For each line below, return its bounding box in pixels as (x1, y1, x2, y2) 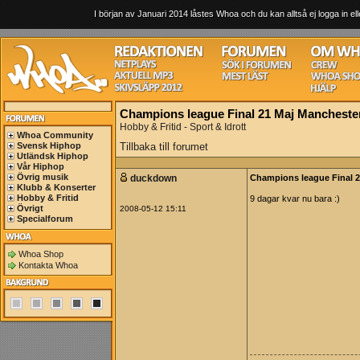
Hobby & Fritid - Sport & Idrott (120, 121, 246, 133)
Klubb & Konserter (17, 182, 96, 192)
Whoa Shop (18, 249, 63, 259)
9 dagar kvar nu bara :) (250, 194, 340, 203)
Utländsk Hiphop (17, 151, 88, 161)
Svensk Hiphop (17, 141, 81, 150)
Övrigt (17, 203, 43, 213)
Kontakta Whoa (18, 260, 78, 270)
